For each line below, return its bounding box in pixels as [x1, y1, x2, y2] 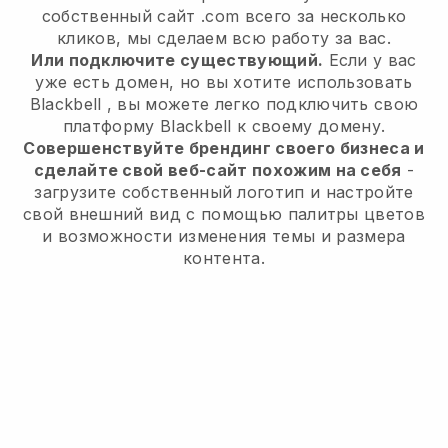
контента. [183, 248, 265, 269]
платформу [62, 116, 160, 137]
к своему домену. [231, 116, 386, 137]
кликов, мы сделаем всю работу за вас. [57, 28, 391, 49]
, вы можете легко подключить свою [101, 94, 419, 115]
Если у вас [323, 50, 417, 71]
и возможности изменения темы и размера [42, 226, 406, 247]
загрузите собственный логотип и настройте [34, 182, 414, 203]
